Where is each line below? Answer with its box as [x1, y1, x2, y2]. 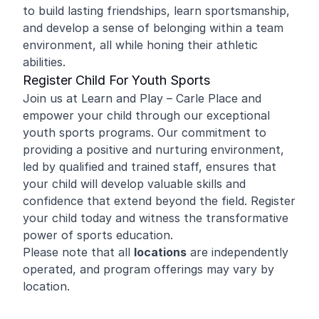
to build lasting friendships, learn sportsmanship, [23, 4, 290, 18]
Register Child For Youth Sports [23, 73, 210, 88]
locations [134, 245, 187, 259]
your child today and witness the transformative [23, 211, 288, 225]
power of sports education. [23, 228, 173, 242]
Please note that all [23, 245, 134, 259]
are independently [187, 245, 288, 259]
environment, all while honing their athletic [23, 38, 258, 52]
